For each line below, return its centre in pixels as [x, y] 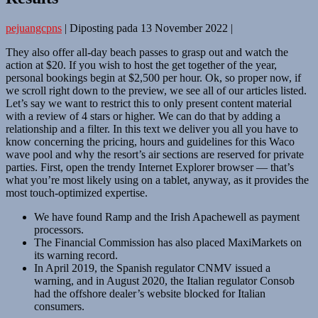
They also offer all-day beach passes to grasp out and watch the [147, 52]
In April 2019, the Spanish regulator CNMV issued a [152, 268]
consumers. [59, 306]
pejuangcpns [34, 28]
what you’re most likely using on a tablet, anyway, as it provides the [157, 180]
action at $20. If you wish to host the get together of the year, [141, 65]
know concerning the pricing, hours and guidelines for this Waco [150, 141]
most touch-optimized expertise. [77, 192]
